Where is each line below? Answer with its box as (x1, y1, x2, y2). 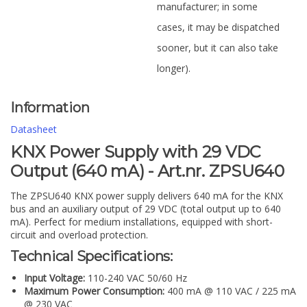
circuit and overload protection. (10, 228, 148, 241)
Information (10, 99, 90, 116)
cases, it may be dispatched (157, 21, 280, 34)
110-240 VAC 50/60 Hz (85, 271, 187, 284)
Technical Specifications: (10, 247, 173, 265)
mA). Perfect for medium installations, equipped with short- (10, 214, 273, 228)
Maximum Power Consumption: (24, 284, 164, 297)
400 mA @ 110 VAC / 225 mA (164, 284, 296, 297)
